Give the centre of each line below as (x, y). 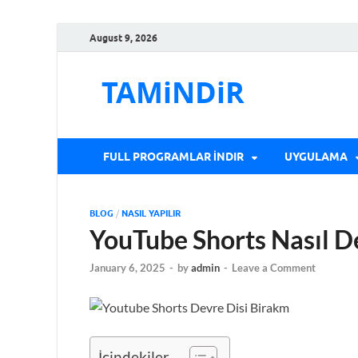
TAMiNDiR (173, 92)
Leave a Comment (274, 268)
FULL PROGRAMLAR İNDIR (173, 156)
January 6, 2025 (127, 268)
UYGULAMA (316, 156)
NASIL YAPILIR (151, 213)
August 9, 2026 (123, 38)
